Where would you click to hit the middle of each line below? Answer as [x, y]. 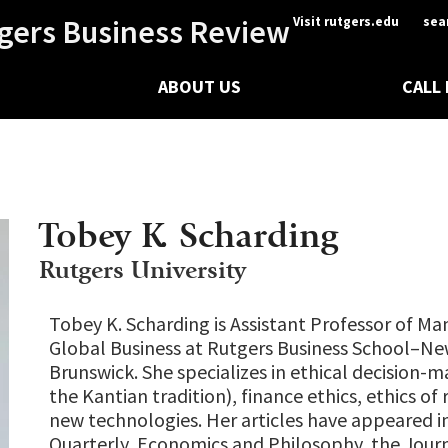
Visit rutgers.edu [346, 21]
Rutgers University [142, 269]
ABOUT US [200, 87]
